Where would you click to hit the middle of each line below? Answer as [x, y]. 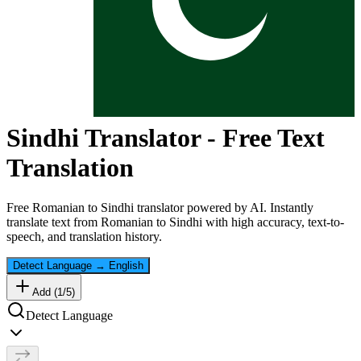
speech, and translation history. [84, 236]
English [126, 265]
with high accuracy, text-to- [273, 222]
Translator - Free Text [202, 138]
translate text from [54, 222]
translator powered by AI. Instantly [224, 207]
